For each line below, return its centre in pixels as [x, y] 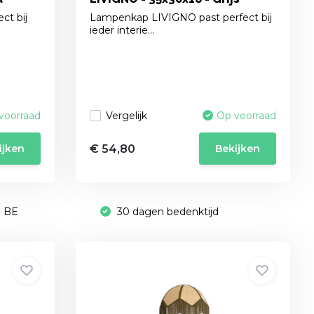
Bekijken [238, 149]
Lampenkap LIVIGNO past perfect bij [181, 18]
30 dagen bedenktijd [166, 212]
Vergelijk [127, 115]
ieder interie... [122, 30]
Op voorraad [247, 116]
